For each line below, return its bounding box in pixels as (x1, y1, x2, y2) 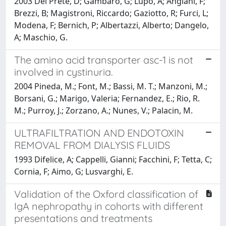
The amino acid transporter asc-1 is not (14, 53, 193, 66)
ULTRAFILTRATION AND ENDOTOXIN (14, 126, 184, 139)
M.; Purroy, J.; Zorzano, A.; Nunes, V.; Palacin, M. (14, 104, 193, 116)
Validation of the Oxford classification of (14, 187, 198, 200)
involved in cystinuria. (14, 65, 113, 78)
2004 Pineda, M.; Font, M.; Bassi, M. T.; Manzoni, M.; (14, 80, 207, 92)
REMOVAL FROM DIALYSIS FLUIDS (14, 138, 170, 151)
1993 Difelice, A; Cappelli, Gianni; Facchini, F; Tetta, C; (14, 153, 212, 165)
